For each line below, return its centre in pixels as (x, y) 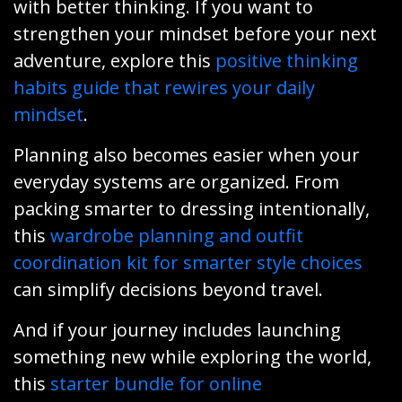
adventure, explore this (114, 60)
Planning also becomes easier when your (187, 154)
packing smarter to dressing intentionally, (192, 208)
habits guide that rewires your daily (164, 87)
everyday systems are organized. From (176, 181)
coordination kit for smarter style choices (188, 262)
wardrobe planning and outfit (177, 235)
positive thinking (287, 60)
